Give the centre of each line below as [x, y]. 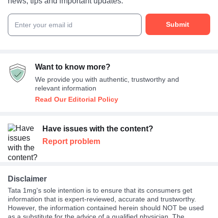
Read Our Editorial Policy [77, 99]
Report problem [71, 141]
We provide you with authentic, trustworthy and [107, 79]
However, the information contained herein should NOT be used [106, 208]
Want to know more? [73, 67]
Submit [178, 24]
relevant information [66, 88]
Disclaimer [27, 179]
